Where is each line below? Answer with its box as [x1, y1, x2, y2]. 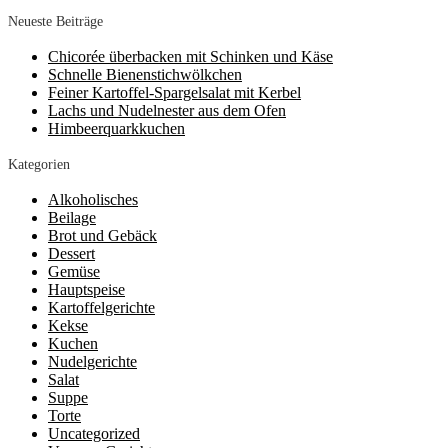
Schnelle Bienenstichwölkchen [48, 65, 242, 83]
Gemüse [48, 262, 100, 280]
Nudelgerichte [48, 352, 137, 370]
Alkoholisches [48, 190, 138, 208]
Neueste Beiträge [8, 13, 103, 29]
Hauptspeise [48, 280, 125, 298]
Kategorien [8, 156, 70, 172]
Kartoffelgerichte [48, 298, 155, 316]
